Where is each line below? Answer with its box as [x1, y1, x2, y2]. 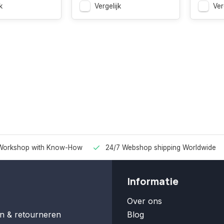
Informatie [127, 175, 178, 188]
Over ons [127, 196, 162, 206]
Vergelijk [94, 2, 121, 10]
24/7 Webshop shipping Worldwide [105, 143, 216, 151]
